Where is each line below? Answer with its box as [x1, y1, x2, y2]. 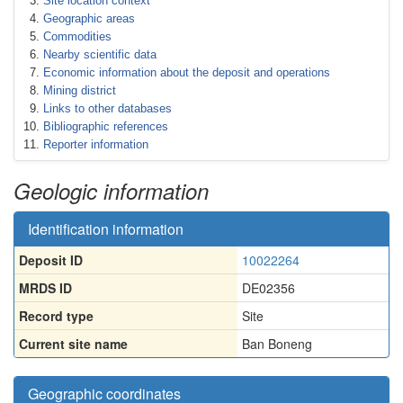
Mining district [43, 84, 116, 97]
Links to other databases [43, 102, 172, 115]
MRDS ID [19, 279, 72, 297]
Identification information [28, 219, 184, 239]
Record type [19, 307, 94, 325]
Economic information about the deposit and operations [43, 66, 330, 79]
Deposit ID [19, 251, 83, 269]
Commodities [43, 30, 112, 43]
